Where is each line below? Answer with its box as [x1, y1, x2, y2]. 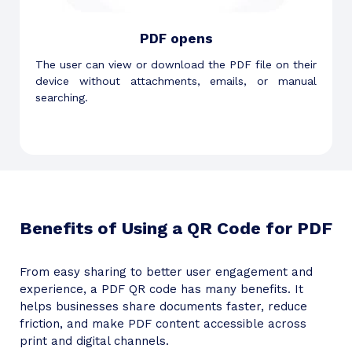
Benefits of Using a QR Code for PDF [20, 218, 332, 239]
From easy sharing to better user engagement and [20, 265, 313, 280]
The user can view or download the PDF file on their [35, 58, 317, 71]
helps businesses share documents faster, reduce [20, 299, 307, 314]
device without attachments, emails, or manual [35, 75, 317, 88]
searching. [35, 91, 88, 104]
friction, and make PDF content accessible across [20, 317, 306, 332]
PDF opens [139, 31, 213, 47]
